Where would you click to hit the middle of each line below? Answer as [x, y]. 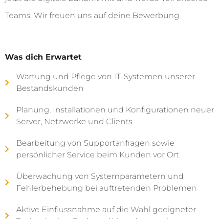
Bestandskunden [50, 88]
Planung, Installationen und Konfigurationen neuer [115, 110]
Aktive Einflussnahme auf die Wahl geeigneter [106, 210]
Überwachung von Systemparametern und [100, 176]
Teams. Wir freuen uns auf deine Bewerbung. [93, 16]
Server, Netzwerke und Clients [74, 122]
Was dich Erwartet [43, 57]
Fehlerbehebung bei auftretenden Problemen [106, 188]
